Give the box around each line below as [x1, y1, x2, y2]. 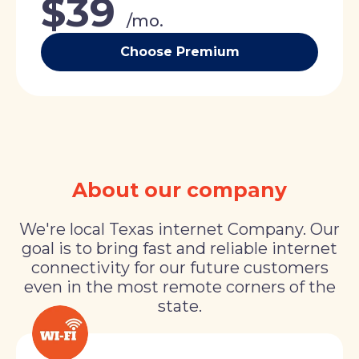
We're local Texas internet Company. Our [19, 220, 340, 240]
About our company [72, 178, 287, 203]
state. [157, 296, 202, 317]
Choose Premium [119, 44, 240, 60]
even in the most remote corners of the [23, 277, 336, 297]
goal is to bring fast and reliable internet [22, 239, 337, 259]
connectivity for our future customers [30, 258, 329, 278]
